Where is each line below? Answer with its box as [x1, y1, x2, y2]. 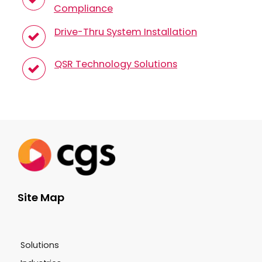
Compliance [54, 1, 113, 15]
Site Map [18, 190, 64, 205]
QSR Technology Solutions [54, 57, 177, 71]
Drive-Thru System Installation [54, 25, 197, 39]
